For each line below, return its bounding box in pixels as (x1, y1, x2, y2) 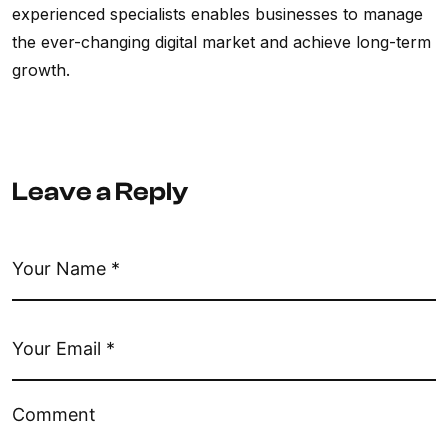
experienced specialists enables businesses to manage (12, 4, 423, 25)
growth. (12, 60, 70, 81)
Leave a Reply (12, 177, 188, 208)
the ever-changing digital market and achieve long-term (12, 32, 431, 53)
